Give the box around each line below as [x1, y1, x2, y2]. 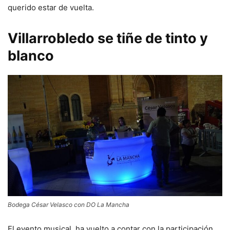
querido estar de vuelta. [8, 3, 94, 13]
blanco [8, 47, 54, 65]
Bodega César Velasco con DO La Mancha [8, 200, 129, 208]
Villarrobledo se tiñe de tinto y [8, 30, 208, 47]
